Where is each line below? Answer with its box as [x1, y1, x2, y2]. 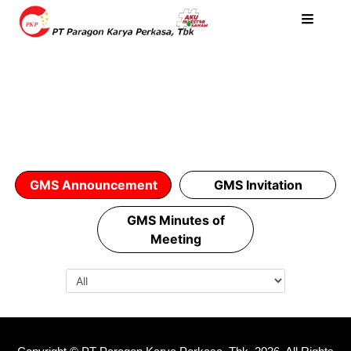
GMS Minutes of [126, 212, 225, 228]
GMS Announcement [29, 176, 157, 193]
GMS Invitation [213, 176, 302, 193]
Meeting [150, 230, 201, 247]
